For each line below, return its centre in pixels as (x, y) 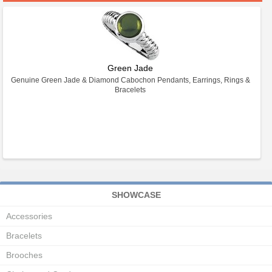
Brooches (24, 255)
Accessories (29, 216)
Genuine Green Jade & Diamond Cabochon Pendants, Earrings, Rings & (130, 80)
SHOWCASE (136, 195)
